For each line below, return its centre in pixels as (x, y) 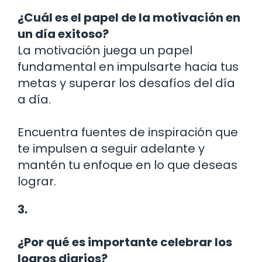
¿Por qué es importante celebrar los (125, 242)
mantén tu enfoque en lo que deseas (127, 165)
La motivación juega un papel (105, 51)
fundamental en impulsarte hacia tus (128, 67)
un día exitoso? (63, 34)
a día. (34, 100)
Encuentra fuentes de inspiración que (128, 132)
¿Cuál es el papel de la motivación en (129, 18)
